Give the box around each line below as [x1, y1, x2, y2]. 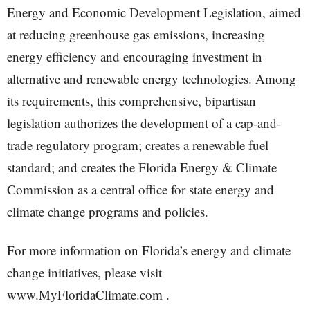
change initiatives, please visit [7, 264, 162, 281]
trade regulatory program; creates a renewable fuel [7, 136, 268, 154]
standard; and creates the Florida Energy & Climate [7, 158, 277, 176]
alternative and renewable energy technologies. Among [7, 70, 296, 87]
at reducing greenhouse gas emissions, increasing [7, 26, 265, 43]
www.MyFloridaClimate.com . [7, 286, 170, 303]
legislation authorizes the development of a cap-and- [7, 114, 281, 131]
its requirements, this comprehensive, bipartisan [7, 92, 256, 109]
